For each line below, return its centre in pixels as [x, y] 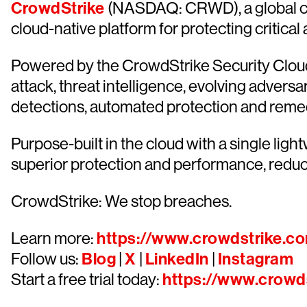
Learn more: [54, 238]
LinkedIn [177, 259]
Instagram [255, 259]
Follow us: [46, 259]
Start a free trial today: [87, 279]
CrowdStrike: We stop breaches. [121, 201]
